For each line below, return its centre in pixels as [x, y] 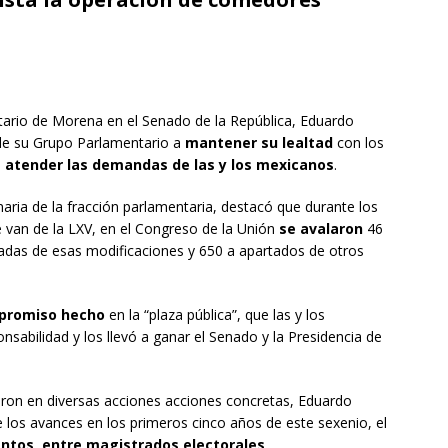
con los [358, 142]
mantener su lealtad [259, 142]
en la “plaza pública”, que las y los [215, 314]
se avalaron [321, 228]
